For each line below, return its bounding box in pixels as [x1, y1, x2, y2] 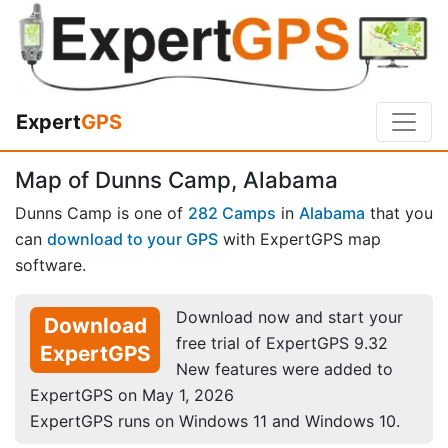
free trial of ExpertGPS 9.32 [176, 332, 388, 353]
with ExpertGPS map [218, 228, 381, 249]
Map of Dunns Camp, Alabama [15, 166, 338, 194]
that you [365, 202, 433, 223]
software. [15, 254, 86, 275]
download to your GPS [47, 228, 218, 249]
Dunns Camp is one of [15, 202, 188, 223]
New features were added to [176, 358, 393, 379]
